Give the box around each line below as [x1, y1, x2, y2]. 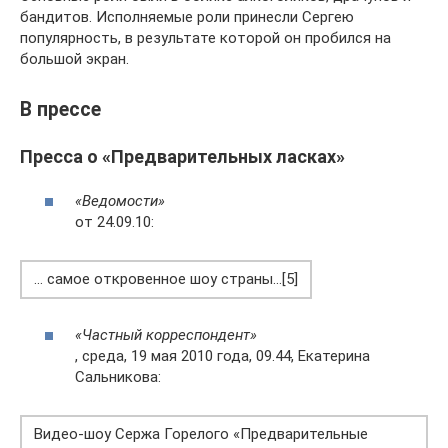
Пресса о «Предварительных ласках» [20, 145, 345, 167]
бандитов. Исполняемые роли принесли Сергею [20, 7, 354, 26]
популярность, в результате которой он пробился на [20, 28, 391, 47]
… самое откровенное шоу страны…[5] [34, 270, 298, 289]
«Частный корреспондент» [75, 325, 257, 344]
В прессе [20, 97, 101, 121]
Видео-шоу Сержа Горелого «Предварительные [34, 424, 368, 443]
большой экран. [20, 49, 129, 68]
